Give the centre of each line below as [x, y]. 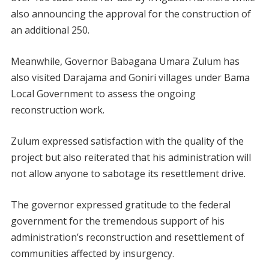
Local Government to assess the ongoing [103, 94]
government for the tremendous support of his [117, 221]
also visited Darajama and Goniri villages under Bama [130, 78]
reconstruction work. [57, 110]
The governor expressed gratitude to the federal [120, 205]
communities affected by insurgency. [92, 254]
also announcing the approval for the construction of [131, 14]
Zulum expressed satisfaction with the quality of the [127, 141]
